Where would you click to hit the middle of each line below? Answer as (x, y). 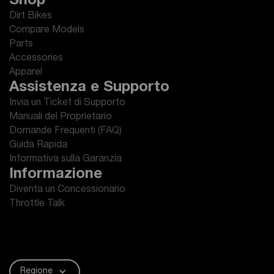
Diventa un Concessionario (67, 190)
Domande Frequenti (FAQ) (65, 131)
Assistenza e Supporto (89, 88)
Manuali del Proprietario (61, 117)
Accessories (36, 59)
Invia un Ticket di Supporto (67, 103)
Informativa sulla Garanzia (65, 160)
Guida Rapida (38, 146)
